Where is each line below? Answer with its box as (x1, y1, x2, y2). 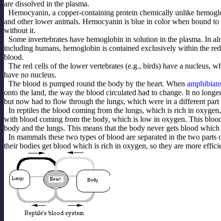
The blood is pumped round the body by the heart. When (8, 79, 187, 88)
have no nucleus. (4, 70, 56, 79)
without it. (4, 26, 36, 35)
